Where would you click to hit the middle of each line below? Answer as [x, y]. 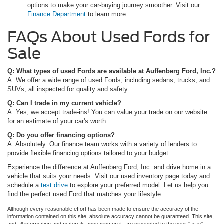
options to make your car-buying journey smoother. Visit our [114, 5]
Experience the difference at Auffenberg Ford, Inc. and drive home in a [109, 167]
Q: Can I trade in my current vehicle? [64, 103]
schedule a [24, 185]
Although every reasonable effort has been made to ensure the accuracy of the [103, 209]
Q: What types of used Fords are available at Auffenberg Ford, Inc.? [112, 71]
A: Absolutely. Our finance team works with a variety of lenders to [102, 144]
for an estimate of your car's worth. [58, 121]
